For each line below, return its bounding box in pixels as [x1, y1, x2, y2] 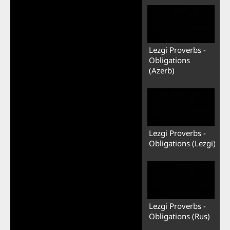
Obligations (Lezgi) [148, 138, 216, 148]
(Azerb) [148, 65, 175, 76]
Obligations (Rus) [148, 210, 210, 221]
